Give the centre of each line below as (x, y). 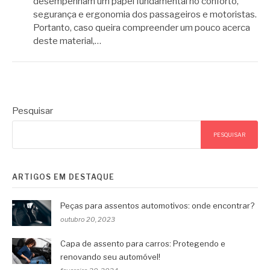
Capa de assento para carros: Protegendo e (143, 244)
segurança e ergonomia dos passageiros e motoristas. (145, 15)
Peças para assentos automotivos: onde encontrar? (157, 205)
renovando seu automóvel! (110, 257)
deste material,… (67, 41)
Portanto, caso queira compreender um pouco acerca (142, 28)
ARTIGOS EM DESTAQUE (63, 177)
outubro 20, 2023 (88, 219)
